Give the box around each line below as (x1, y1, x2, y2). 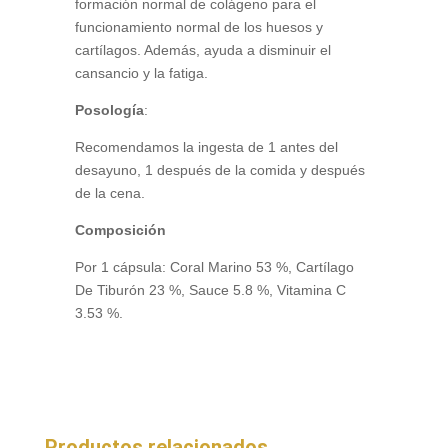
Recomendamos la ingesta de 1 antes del (74, 139, 338, 155)
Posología (74, 102, 144, 118)
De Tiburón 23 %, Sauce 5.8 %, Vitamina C (74, 282, 346, 298)
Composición (74, 222, 166, 238)
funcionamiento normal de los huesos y (74, 19, 323, 35)
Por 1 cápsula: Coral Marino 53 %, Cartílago (74, 259, 354, 275)
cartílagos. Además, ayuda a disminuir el (74, 42, 331, 58)
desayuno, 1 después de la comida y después (74, 162, 365, 178)
